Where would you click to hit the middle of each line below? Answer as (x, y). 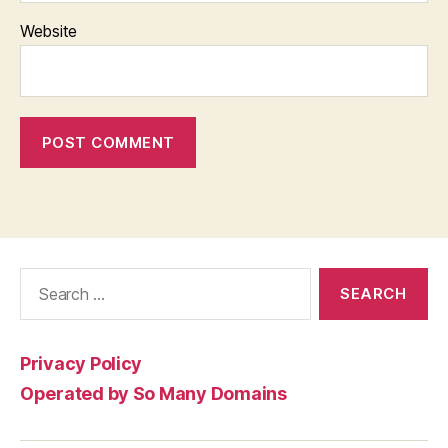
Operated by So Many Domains (153, 393)
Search (39, 277)
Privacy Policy (81, 363)
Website (49, 31)
